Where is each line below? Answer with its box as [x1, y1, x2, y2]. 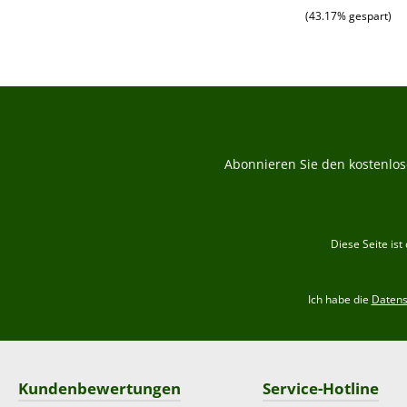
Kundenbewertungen [18, 378, 181, 400]
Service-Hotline [262, 378, 379, 400]
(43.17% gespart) [304, 7, 392, 24]
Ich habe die [307, 292, 372, 308]
